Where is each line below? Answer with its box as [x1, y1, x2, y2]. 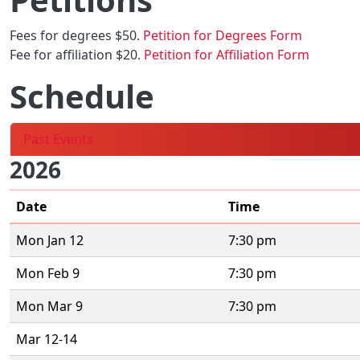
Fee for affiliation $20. [10, 46, 144, 63]
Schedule [10, 74, 154, 118]
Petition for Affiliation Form [144, 46, 309, 63]
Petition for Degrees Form [143, 27, 302, 44]
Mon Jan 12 [16, 231, 84, 249]
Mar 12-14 [16, 330, 77, 348]
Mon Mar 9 [16, 297, 83, 315]
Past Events [23, 130, 93, 148]
